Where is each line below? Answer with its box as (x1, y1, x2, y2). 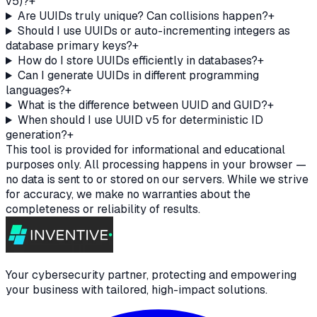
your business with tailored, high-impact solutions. (6, 282, 267, 298)
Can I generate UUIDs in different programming (17, 68, 259, 83)
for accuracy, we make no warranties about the (6, 187, 250, 202)
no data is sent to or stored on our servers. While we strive (6, 172, 309, 188)
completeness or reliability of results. (6, 202, 200, 217)
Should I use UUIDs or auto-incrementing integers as (17, 23, 290, 39)
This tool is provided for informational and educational (6, 142, 285, 158)
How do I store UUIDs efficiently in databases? (17, 53, 258, 69)
